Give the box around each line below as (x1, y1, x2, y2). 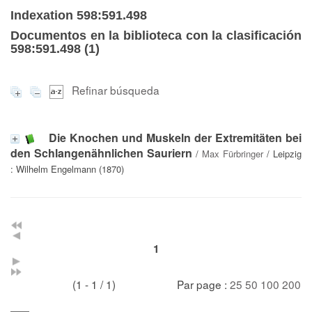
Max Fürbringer (202, 146, 263, 160)
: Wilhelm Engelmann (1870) (10, 162, 124, 175)
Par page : (177, 276, 230, 292)
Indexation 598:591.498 (10, 8, 147, 22)
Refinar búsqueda (72, 82, 159, 97)
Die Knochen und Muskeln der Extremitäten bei (49, 129, 302, 146)
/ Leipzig (263, 146, 302, 160)
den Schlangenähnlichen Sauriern (10, 144, 192, 161)
